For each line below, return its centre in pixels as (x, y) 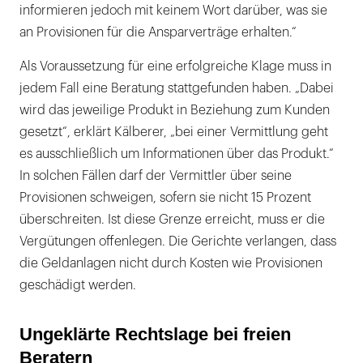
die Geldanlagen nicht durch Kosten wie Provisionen (171, 264)
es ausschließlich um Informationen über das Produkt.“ (177, 154)
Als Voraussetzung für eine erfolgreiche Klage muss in (175, 67)
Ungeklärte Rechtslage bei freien (155, 335)
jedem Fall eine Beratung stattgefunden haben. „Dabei (177, 89)
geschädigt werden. (78, 286)
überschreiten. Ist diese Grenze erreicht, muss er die (172, 220)
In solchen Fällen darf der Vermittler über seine (156, 176)
